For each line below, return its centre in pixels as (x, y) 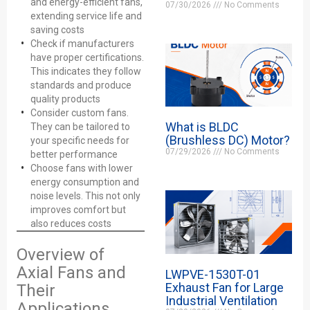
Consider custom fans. (80, 113)
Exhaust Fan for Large (224, 287)
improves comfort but (78, 210)
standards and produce (81, 85)
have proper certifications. (87, 57)
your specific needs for (80, 140)
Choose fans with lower (82, 168)
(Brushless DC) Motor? (227, 140)
